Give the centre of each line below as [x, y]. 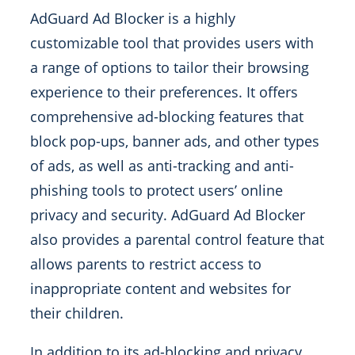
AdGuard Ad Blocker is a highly [133, 18]
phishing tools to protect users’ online [157, 190]
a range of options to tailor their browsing [170, 67]
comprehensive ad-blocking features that [167, 116]
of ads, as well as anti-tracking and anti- [162, 166]
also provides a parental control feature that [177, 239]
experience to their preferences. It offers [164, 92]
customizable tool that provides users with [172, 43]
